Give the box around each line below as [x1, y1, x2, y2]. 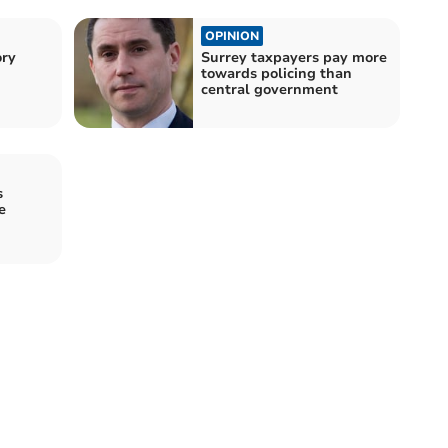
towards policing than [201, 63, 352, 83]
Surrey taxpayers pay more [201, 47, 387, 67]
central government [201, 79, 338, 99]
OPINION [205, 27, 259, 44]
